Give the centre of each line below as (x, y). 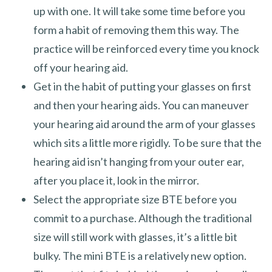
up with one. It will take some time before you (139, 11)
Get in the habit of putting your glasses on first (142, 86)
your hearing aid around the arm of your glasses (144, 124)
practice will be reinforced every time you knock (146, 48)
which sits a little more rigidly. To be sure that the (148, 142)
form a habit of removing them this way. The (136, 29)
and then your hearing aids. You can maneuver (141, 105)
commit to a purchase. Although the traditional (143, 218)
